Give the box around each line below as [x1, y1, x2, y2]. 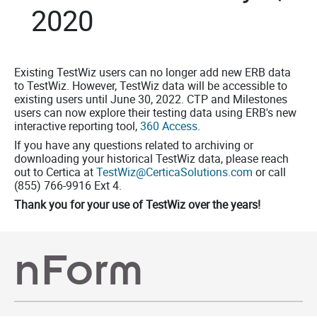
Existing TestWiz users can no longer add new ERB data [14, 64, 291, 80]
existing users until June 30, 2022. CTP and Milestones [14, 91, 287, 107]
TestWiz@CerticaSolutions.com [96, 164, 253, 180]
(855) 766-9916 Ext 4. [14, 178, 122, 193]
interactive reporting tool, [14, 118, 140, 134]
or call [253, 164, 286, 180]
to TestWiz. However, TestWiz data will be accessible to [14, 78, 287, 93]
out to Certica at [14, 164, 96, 180]
